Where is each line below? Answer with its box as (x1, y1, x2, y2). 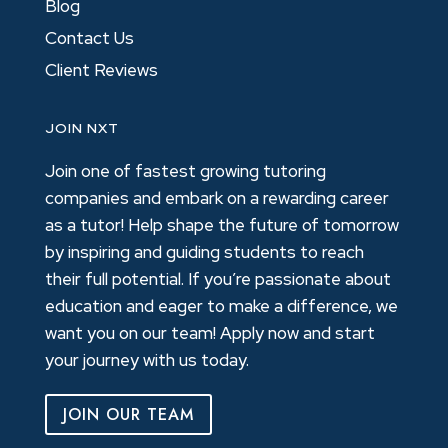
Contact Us (44, 27, 134, 50)
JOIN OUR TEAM (62, 403, 194, 427)
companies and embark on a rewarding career (44, 187, 389, 210)
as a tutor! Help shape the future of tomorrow (44, 214, 399, 237)
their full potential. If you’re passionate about (44, 268, 391, 291)
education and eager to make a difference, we (44, 295, 398, 318)
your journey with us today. (44, 349, 249, 372)
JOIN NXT (44, 119, 119, 138)
